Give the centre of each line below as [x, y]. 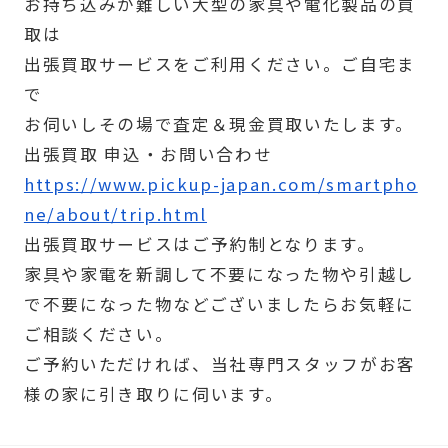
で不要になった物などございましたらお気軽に [219, 304]
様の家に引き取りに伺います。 [153, 394]
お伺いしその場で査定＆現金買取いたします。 [218, 124]
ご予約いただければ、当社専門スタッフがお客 [219, 364]
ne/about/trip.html [115, 214]
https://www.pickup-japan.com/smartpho [220, 184]
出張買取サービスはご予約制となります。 [199, 244]
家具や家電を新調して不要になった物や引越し [219, 274]
